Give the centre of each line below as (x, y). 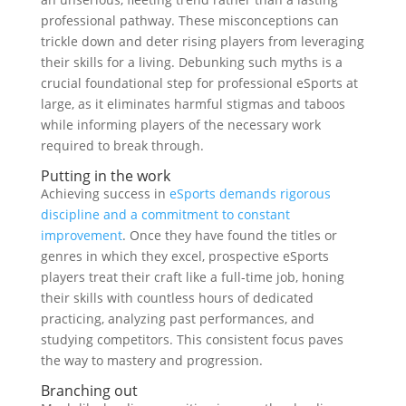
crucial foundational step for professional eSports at (199, 83)
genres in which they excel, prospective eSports (184, 256)
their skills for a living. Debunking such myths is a (191, 62)
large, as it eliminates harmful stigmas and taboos (193, 104)
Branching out (89, 391)
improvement (81, 235)
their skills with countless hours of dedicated (177, 298)
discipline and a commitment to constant (165, 214)
